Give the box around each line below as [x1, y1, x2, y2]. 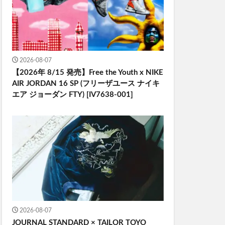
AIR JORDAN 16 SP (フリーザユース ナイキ [12, 79, 160, 87]
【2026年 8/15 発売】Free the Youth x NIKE [12, 68, 163, 76]
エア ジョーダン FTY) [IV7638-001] [12, 90, 133, 98]
